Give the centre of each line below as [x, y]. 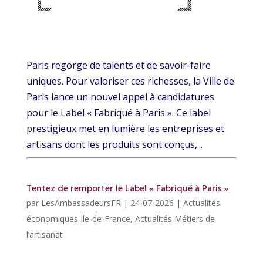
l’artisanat [44, 235]
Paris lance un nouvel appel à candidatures [120, 97]
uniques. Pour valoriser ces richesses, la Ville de [130, 81]
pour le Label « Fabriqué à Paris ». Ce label [118, 113]
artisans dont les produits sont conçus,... [114, 145]
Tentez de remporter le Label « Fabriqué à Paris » [127, 189]
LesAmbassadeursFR [81, 203]
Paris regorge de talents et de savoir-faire [118, 65]
